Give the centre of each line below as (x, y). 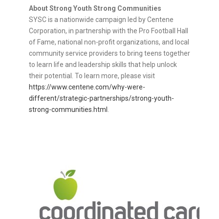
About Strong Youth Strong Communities (95, 9)
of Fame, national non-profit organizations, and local (109, 42)
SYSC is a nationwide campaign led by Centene (101, 20)
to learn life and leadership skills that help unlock (103, 65)
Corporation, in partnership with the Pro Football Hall (109, 31)
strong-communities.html (68, 110)
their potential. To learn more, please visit (92, 76)
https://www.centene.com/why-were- (87, 87)
